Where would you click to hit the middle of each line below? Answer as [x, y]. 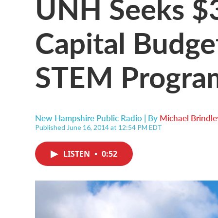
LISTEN [78, 154]
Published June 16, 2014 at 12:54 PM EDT [99, 127]
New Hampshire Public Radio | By [97, 118]
